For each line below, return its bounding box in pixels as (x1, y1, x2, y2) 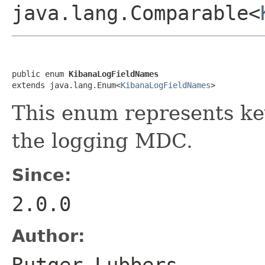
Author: (12, 225, 85, 246)
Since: (12, 164, 72, 185)
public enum (12, 69, 69, 79)
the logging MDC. (12, 128, 193, 153)
